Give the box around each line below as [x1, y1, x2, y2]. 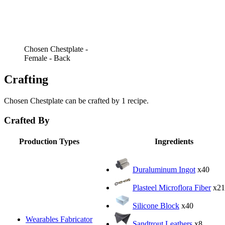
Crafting [4, 73, 48, 86]
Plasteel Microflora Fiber [133, 183, 211, 192]
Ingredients [154, 137, 193, 146]
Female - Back [24, 54, 70, 63]
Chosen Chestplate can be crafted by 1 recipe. [4, 96, 149, 105]
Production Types [19, 137, 79, 146]
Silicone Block [133, 201, 179, 210]
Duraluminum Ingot [133, 165, 195, 174]
